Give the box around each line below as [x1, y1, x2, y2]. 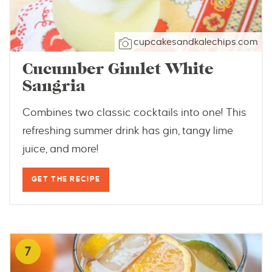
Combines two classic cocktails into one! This [22, 106, 246, 118]
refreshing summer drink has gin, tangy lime [22, 124, 233, 137]
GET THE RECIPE [32, 175, 101, 183]
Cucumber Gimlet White [22, 59, 214, 78]
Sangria [22, 76, 86, 95]
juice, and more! [22, 143, 99, 155]
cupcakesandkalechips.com [134, 36, 258, 47]
